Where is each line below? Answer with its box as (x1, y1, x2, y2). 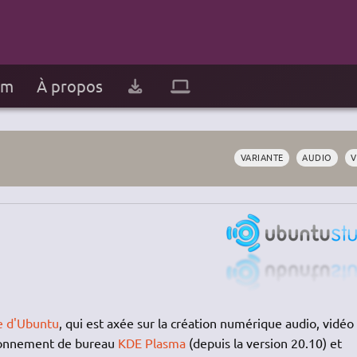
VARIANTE (240, 151, 284, 164)
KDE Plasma (117, 334, 186, 351)
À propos (36, 76, 103, 96)
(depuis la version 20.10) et (185, 334, 342, 351)
